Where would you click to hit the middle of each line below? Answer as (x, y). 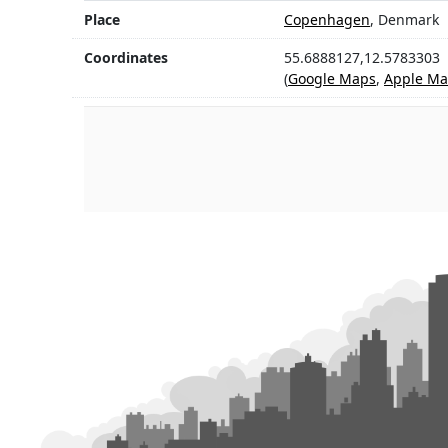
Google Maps (332, 79)
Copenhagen (327, 20)
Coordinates (126, 58)
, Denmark (404, 20)
